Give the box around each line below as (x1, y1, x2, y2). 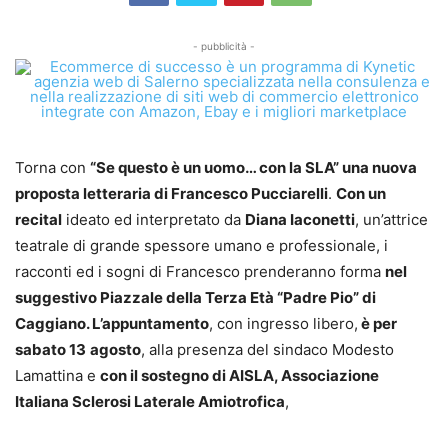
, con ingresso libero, (209, 314, 358, 333)
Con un (336, 184, 386, 203)
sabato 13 (15, 340, 86, 359)
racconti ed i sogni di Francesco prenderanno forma (15, 262, 385, 281)
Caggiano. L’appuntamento (15, 314, 209, 333)
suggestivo (15, 288, 100, 307)
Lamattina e (15, 366, 100, 385)
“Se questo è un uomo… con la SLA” (90, 158, 339, 177)
